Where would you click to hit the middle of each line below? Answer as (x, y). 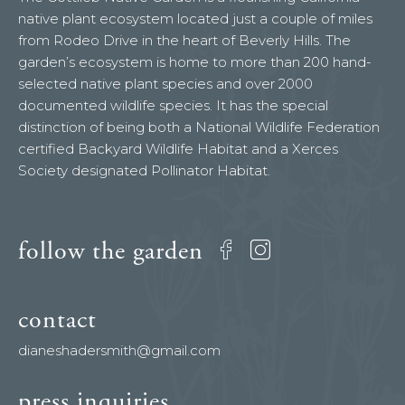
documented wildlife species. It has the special (173, 106)
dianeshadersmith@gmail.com (119, 350)
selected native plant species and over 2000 (165, 84)
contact (57, 320)
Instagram (319, 250)
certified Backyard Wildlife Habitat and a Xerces (178, 149)
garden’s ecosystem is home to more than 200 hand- (195, 62)
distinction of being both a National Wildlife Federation (199, 127)
